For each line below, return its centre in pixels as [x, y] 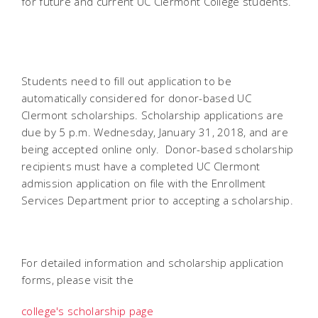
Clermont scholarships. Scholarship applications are [153, 115]
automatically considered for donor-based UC [136, 98]
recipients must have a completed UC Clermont [141, 166]
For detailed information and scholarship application [153, 263]
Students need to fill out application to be [126, 81]
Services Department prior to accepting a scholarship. [157, 200]
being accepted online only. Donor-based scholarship [158, 149]
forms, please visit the [77, 280]
